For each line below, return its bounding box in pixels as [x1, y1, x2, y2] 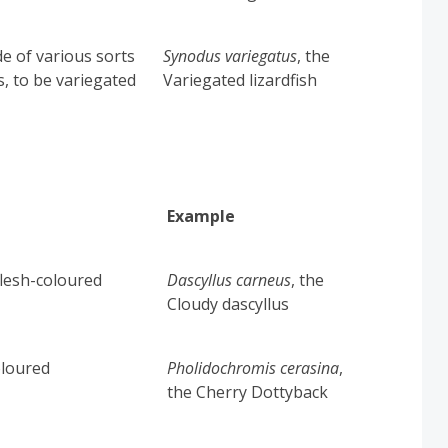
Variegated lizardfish [163, 68, 318, 91]
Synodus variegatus [163, 44, 298, 67]
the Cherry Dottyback [167, 380, 329, 403]
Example [167, 204, 236, 227]
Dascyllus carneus [167, 268, 292, 291]
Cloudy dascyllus [167, 292, 290, 315]
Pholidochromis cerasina [167, 356, 340, 379]
